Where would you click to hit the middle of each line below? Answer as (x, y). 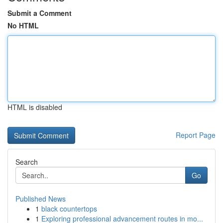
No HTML (23, 25)
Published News (41, 199)
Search (27, 162)
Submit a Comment (40, 13)
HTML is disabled (35, 107)
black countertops (69, 209)
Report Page (196, 135)
